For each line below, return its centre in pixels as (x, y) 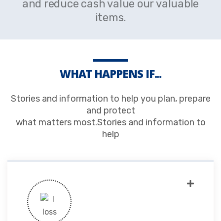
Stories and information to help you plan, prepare (110, 99)
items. (110, 18)
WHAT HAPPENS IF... (110, 74)
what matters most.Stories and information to (110, 123)
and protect (110, 111)
